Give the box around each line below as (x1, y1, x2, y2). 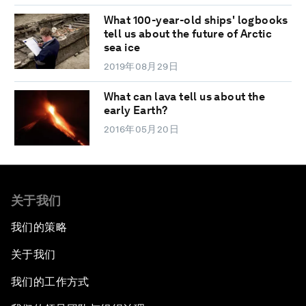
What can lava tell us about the (103, 90, 266, 104)
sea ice (103, 41, 141, 55)
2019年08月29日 (103, 61, 179, 72)
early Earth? (103, 104, 168, 117)
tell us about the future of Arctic (103, 27, 273, 41)
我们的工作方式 (11, 275, 89, 289)
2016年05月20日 (103, 124, 180, 135)
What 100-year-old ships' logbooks (103, 14, 288, 27)
